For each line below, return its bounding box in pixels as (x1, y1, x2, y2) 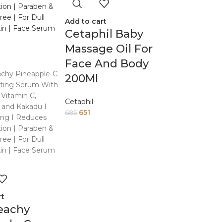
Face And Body (64, 57, 149, 70)
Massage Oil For (64, 42, 153, 55)
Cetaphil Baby (64, 27, 143, 41)
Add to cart (64, 17, 107, 26)
